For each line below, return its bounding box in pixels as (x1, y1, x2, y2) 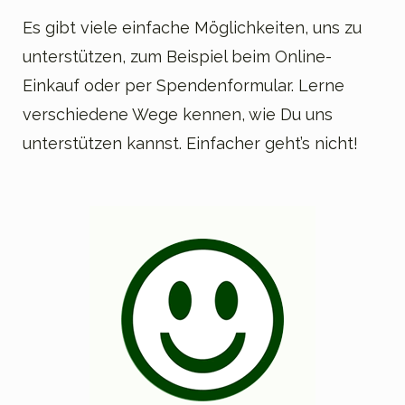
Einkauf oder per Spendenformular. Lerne (23, 76, 344, 96)
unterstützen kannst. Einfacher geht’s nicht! (23, 134, 358, 154)
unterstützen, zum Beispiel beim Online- (23, 47, 332, 67)
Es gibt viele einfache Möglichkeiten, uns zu (23, 18, 362, 38)
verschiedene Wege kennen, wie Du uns (23, 105, 333, 125)
